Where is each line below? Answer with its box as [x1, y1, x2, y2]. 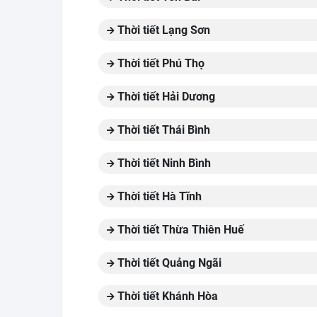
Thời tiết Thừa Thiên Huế [115, 223, 244, 236]
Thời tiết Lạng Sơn [115, 23, 210, 37]
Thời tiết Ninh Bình [115, 156, 211, 170]
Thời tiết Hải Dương [115, 90, 215, 103]
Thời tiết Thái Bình [115, 123, 210, 137]
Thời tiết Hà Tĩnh [115, 190, 202, 203]
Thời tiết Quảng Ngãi [115, 256, 221, 270]
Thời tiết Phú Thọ [115, 57, 204, 70]
